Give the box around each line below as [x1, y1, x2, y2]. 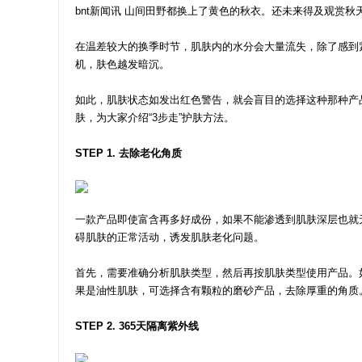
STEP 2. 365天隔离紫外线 [75, 320, 199, 332]
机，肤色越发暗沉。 [75, 58, 170, 70]
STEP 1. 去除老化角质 [75, 147, 182, 159]
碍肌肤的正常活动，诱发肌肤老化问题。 [75, 231, 264, 243]
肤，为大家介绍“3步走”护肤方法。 [75, 112, 234, 124]
